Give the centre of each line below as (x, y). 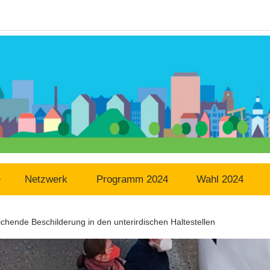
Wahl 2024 (220, 180)
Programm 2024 (132, 180)
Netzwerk (46, 180)
